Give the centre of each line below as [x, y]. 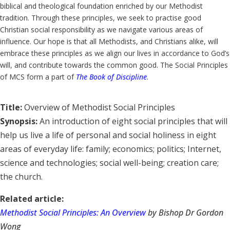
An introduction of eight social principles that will [133, 121]
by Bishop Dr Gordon [185, 212]
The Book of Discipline [111, 77]
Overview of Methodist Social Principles [99, 107]
